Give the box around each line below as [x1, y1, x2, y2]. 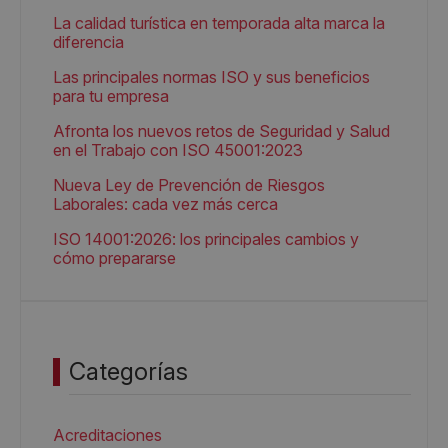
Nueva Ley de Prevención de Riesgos [53, 175, 325, 195]
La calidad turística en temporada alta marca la [53, 13, 385, 33]
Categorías [69, 357, 188, 386]
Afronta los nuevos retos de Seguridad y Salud [53, 121, 390, 141]
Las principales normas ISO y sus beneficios [53, 67, 370, 87]
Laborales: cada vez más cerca [53, 194, 278, 214]
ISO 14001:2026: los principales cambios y [53, 229, 359, 249]
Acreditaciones [53, 425, 162, 445]
